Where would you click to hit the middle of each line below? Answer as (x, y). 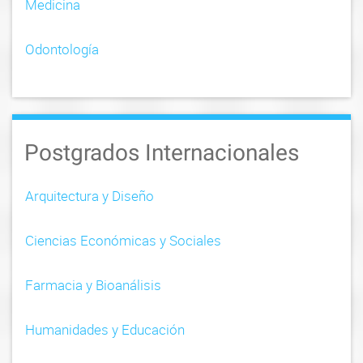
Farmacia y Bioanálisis (93, 284)
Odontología (62, 49)
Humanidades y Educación (105, 329)
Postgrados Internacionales (162, 152)
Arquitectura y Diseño (90, 195)
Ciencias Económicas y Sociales (123, 240)
